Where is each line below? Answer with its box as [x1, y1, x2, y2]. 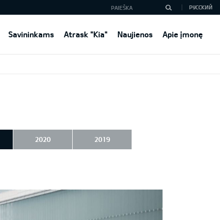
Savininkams [8, 29, 54, 39]
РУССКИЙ [189, 4, 213, 10]
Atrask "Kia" [64, 29, 108, 39]
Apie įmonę [163, 29, 203, 39]
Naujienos [117, 29, 153, 39]
